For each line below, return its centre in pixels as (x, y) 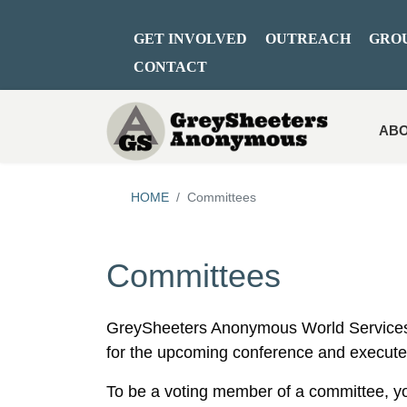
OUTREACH (308, 39)
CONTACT (170, 67)
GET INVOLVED (190, 39)
